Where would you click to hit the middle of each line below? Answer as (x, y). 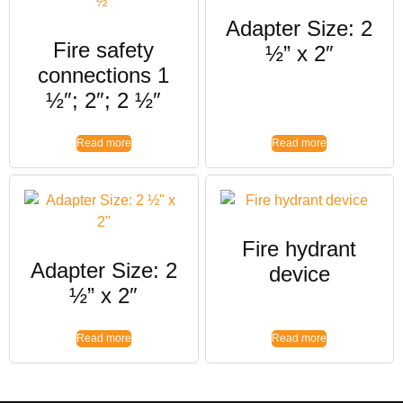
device (299, 274)
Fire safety (104, 50)
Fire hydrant (300, 249)
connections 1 (104, 76)
